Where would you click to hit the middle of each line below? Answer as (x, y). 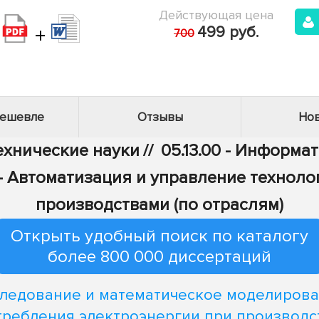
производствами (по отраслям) (159, 205)
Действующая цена (216, 15)
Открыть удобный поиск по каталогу (159, 236)
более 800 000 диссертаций (159, 257)
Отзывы (160, 117)
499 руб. (228, 32)
